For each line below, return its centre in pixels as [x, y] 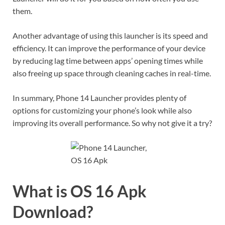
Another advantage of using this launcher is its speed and [110, 35]
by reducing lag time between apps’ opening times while [108, 60]
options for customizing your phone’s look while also [102, 110]
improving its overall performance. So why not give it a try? [112, 123]
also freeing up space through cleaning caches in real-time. [112, 73]
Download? [53, 211]
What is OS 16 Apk [80, 191]
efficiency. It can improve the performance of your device [109, 48]
